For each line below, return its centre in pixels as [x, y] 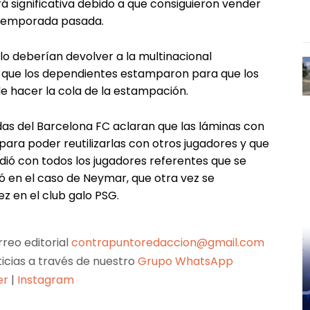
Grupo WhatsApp [187, 261]
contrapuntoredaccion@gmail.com [167, 242]
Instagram [46, 280]
